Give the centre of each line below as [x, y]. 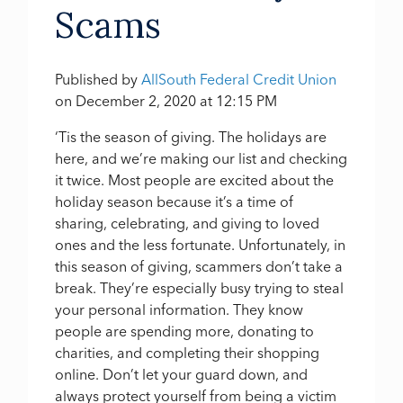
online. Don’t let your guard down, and [182, 374]
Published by [99, 79]
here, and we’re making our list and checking [201, 158]
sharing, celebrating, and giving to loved [188, 223]
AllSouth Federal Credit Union [239, 79]
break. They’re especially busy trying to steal [200, 287]
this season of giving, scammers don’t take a [199, 266]
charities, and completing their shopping [188, 352]
